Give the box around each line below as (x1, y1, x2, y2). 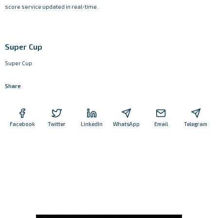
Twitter (48, 120, 66, 127)
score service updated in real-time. (5, 3, 98, 10)
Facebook (9, 120, 35, 127)
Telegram (184, 120, 208, 127)
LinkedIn (80, 120, 103, 127)
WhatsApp (113, 120, 140, 127)
